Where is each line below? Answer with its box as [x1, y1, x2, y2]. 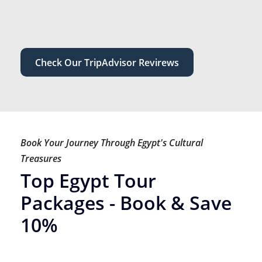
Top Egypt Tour [20, 167, 156, 193]
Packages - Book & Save [20, 189, 232, 215]
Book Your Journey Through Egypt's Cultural [20, 136, 203, 149]
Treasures [20, 151, 61, 165]
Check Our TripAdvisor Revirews [35, 56, 179, 69]
